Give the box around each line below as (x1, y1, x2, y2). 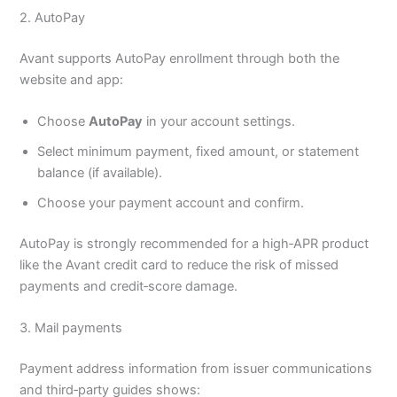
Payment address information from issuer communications (19, 361, 373, 378)
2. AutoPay (19, 9, 86, 26)
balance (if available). (37, 165, 163, 182)
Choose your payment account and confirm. (37, 195, 305, 212)
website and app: (19, 71, 124, 88)
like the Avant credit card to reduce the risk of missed (19, 257, 339, 274)
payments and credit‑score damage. (19, 278, 238, 295)
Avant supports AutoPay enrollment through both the (19, 50, 340, 66)
